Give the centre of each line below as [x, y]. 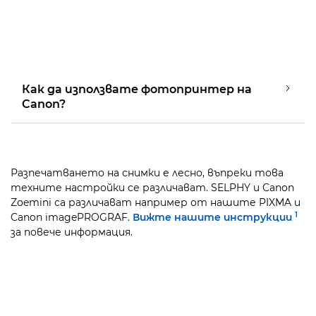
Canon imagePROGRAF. [72, 217]
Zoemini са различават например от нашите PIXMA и [156, 202]
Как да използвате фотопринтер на [137, 89]
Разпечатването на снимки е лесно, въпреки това [147, 173]
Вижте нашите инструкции [212, 217]
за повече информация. [72, 232]
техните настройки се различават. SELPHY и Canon [152, 188]
